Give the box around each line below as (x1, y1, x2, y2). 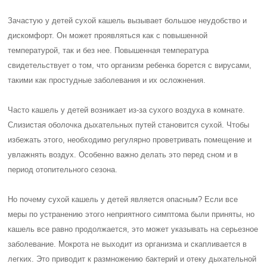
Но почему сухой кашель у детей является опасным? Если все (8, 195, 238, 204)
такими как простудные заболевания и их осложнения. (8, 76, 206, 85)
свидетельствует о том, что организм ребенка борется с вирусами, (8, 61, 252, 70)
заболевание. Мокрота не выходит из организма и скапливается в (8, 240, 247, 249)
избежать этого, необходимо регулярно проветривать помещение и (8, 135, 252, 144)
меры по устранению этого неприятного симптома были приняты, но (8, 210, 255, 219)
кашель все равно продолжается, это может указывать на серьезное (8, 225, 259, 234)
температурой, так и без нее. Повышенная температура (8, 46, 209, 55)
